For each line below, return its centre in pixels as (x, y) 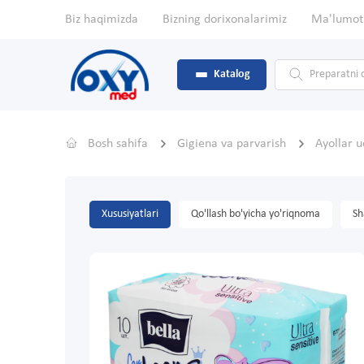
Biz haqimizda (102, 19)
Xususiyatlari (130, 214)
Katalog (232, 75)
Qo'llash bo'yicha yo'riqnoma (256, 214)
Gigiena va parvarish (233, 144)
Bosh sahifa (118, 144)
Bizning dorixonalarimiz (225, 19)
